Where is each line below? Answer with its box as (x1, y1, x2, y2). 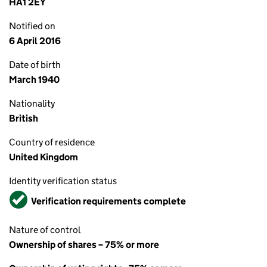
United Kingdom (9, 151, 78, 163)
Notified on (9, 20, 55, 32)
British (9, 113, 38, 125)
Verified (11, 190, 44, 202)
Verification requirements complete (31, 195, 186, 207)
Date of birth (9, 59, 61, 71)
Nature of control (9, 224, 80, 236)
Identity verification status (9, 175, 117, 187)
